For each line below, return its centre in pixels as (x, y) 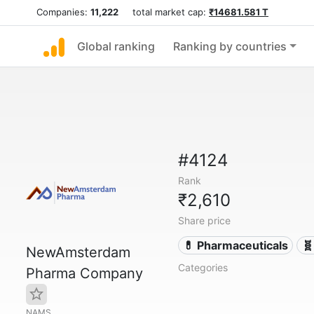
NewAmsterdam (78, 252)
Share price (204, 220)
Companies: (63, 12)
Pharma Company (84, 273)
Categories (203, 267)
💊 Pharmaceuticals (236, 245)
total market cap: (164, 12)
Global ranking (116, 46)
